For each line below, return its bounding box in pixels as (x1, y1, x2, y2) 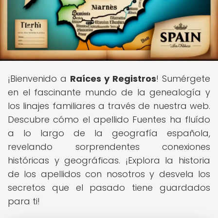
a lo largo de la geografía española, (8, 127, 210, 139)
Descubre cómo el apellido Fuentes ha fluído (8, 113, 210, 126)
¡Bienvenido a (8, 73, 70, 85)
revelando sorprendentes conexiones (8, 141, 210, 153)
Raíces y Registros (70, 73, 156, 85)
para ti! (8, 195, 40, 207)
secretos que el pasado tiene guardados (8, 182, 210, 194)
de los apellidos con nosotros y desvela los (8, 168, 210, 180)
